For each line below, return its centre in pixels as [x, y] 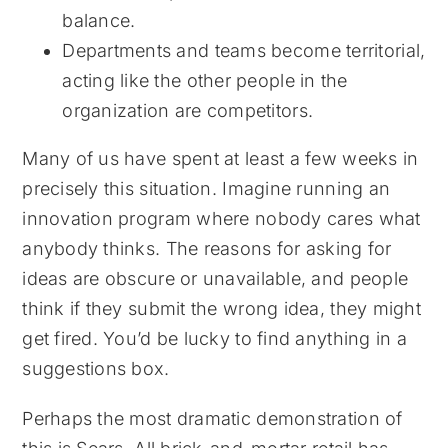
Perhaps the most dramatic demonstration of [212, 418]
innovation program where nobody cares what [221, 218]
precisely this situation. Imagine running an [206, 188]
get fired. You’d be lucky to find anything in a [214, 338]
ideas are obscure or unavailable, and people [215, 278]
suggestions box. [96, 368]
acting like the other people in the [205, 80]
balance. [99, 20]
